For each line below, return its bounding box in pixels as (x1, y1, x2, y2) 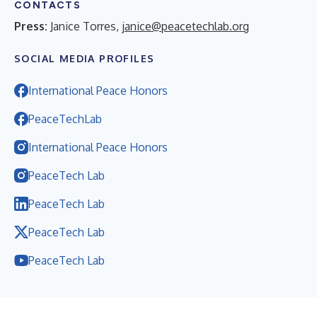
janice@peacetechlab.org (122, 18, 249, 33)
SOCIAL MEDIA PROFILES (14, 52, 155, 64)
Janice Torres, (50, 18, 119, 33)
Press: (14, 18, 50, 33)
